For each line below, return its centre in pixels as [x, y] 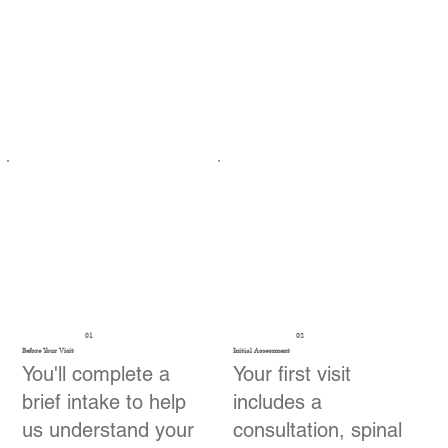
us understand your [107, 429]
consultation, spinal [318, 429]
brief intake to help [103, 401]
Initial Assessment [262, 350]
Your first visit [292, 373]
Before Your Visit [47, 350]
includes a [278, 401]
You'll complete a [95, 373]
